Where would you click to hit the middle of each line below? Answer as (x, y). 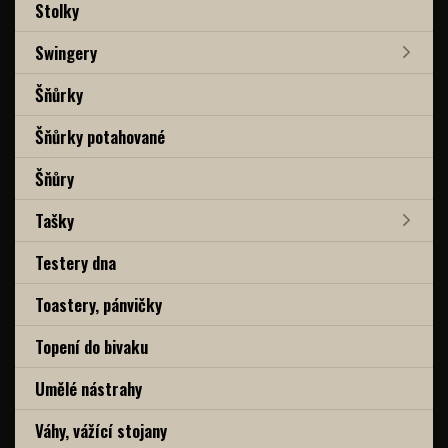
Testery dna (75, 262)
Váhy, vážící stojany (101, 430)
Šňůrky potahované (100, 136)
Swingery (66, 52)
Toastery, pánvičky (98, 304)
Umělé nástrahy (88, 388)
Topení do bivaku (91, 346)
